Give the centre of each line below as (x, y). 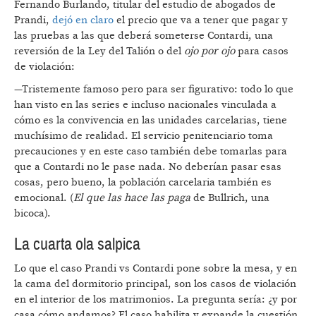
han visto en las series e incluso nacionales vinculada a (145, 104)
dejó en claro (83, 20)
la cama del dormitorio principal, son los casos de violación (155, 284)
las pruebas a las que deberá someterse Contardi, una (144, 35)
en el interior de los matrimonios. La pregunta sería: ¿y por (156, 299)
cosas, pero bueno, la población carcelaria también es (143, 182)
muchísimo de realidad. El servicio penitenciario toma (144, 135)
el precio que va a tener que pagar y (201, 20)
